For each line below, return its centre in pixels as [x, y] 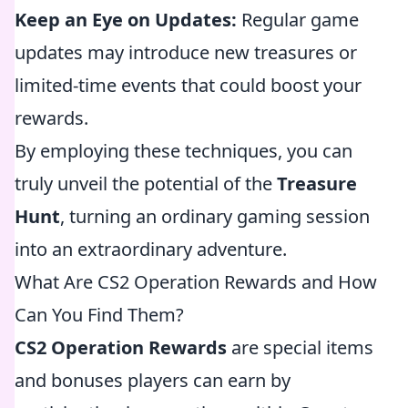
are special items [300, 347]
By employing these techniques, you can [184, 151]
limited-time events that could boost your [188, 85]
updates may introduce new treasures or [186, 52]
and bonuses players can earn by [153, 380]
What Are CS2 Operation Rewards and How [196, 282]
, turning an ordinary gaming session [215, 216]
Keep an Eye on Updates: [126, 20]
